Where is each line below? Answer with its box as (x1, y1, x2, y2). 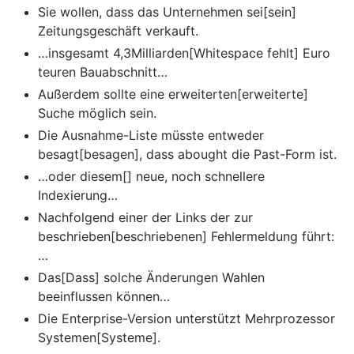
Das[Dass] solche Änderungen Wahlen (38, 269, 265, 286)
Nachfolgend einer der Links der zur (38, 209, 253, 226)
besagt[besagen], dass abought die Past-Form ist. (38, 146, 337, 163)
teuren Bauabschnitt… (38, 64, 168, 81)
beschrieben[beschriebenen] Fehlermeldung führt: (38, 228, 334, 245)
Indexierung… (38, 187, 118, 204)
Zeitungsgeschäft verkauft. (38, 23, 198, 40)
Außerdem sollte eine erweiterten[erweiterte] (38, 86, 308, 103)
